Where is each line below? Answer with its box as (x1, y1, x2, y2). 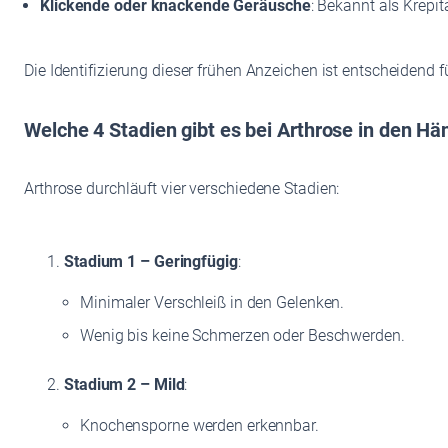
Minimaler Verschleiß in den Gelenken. (80, 293, 345, 313)
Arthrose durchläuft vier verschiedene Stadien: (24, 179, 340, 199)
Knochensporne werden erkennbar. (80, 416, 319, 436)
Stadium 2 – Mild (64, 375, 185, 395)
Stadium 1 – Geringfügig (64, 252, 238, 272)
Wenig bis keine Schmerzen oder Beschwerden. (80, 326, 405, 346)
